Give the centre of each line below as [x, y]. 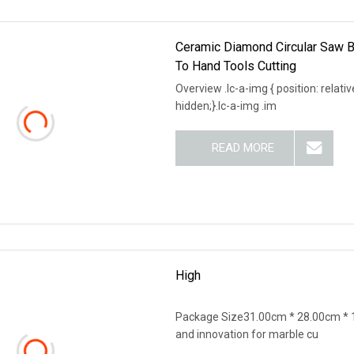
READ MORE [243, 147]
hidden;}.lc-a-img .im [226, 105]
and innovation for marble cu [247, 334]
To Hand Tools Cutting [236, 66]
